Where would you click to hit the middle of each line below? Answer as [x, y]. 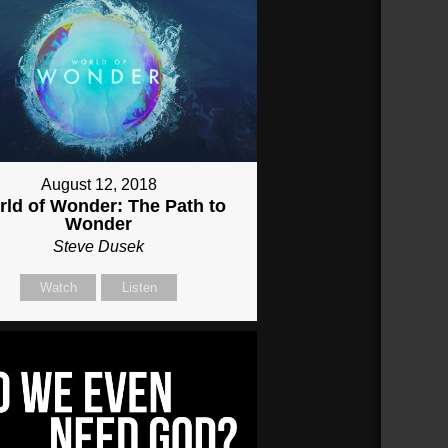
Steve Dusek [99, 247]
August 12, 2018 [98, 185]
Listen [139, 288]
